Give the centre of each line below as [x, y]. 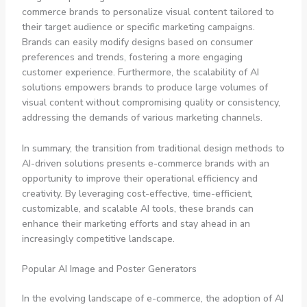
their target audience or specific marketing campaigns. [138, 27]
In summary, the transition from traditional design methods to [153, 148]
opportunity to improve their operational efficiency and [139, 178]
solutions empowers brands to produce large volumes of [145, 88]
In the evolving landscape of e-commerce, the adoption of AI [152, 299]
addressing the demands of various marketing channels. [142, 118]
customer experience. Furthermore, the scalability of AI [140, 73]
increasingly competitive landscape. [98, 238]
